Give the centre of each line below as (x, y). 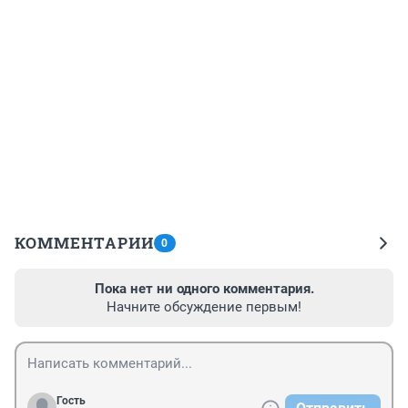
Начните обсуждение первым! (204, 306)
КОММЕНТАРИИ (84, 242)
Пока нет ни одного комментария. (204, 288)
